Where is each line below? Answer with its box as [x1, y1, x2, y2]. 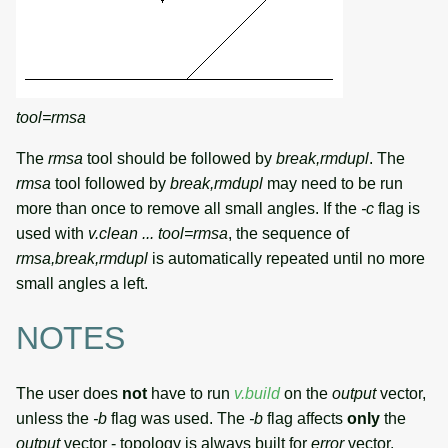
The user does [16, 384, 122, 402]
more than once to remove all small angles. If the [16, 199, 361, 217]
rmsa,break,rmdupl [16, 249, 148, 267]
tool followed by [51, 174, 170, 192]
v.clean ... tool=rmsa [88, 224, 228, 242]
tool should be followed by [83, 149, 276, 167]
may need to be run [263, 174, 403, 192]
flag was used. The [107, 409, 249, 427]
